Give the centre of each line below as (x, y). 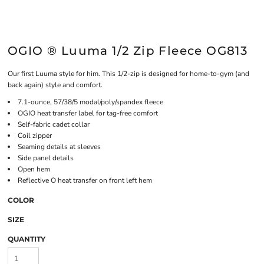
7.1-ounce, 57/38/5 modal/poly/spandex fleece (90, 102)
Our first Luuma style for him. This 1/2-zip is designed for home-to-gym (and (128, 74)
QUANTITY (27, 239)
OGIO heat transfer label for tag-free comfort (88, 113)
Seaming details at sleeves (59, 147)
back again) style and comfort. (55, 85)
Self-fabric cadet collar (54, 124)
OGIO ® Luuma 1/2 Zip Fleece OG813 (128, 51)
